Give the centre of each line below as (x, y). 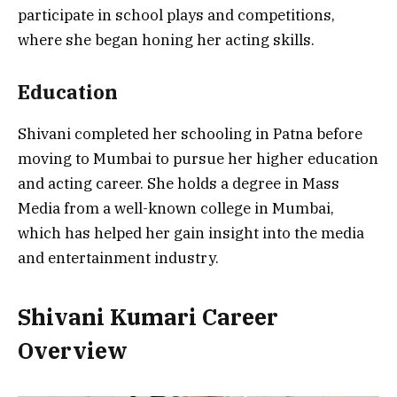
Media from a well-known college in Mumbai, (176, 208)
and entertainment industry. (118, 257)
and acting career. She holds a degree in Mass (179, 183)
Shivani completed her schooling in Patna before (190, 133)
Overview (73, 351)
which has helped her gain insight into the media (191, 233)
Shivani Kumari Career (148, 317)
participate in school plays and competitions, (176, 15)
